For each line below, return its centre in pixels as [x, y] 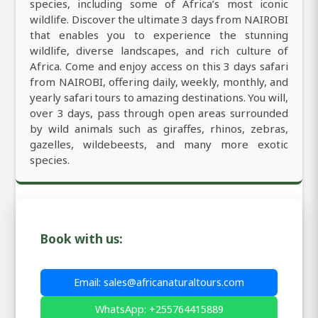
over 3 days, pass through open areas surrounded [159, 113]
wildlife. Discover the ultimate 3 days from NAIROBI [159, 20]
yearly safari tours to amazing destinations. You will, [159, 98]
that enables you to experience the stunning [159, 35]
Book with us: [82, 239]
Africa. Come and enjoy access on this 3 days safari [159, 66]
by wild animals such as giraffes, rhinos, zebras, [159, 129]
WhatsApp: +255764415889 [159, 309]
